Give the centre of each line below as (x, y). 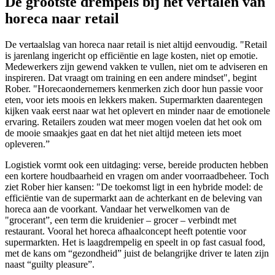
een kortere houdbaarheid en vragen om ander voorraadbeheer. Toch (137, 176)
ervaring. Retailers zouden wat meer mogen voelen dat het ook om (133, 122)
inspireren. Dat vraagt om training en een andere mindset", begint (131, 77)
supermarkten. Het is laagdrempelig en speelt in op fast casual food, (135, 242)
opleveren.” (29, 144)
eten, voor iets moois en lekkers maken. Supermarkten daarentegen (134, 99)
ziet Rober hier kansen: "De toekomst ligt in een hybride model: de (134, 187)
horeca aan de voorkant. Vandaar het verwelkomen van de (117, 209)
